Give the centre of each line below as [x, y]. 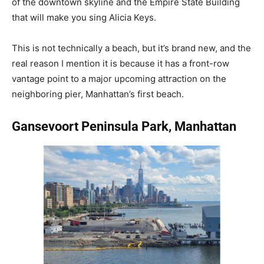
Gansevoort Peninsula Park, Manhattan [124, 126]
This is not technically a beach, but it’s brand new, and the [131, 48]
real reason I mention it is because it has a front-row [121, 63]
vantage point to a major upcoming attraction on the [119, 78]
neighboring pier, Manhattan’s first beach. [98, 94]
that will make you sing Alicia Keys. [84, 17]
